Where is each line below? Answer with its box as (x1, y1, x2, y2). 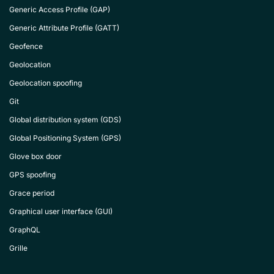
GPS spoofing (9, 170, 56, 179)
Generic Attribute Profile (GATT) (9, 23, 119, 32)
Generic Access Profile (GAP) (9, 5, 110, 14)
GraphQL (9, 225, 40, 234)
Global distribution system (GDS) (9, 115, 121, 124)
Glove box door (9, 152, 62, 161)
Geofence (9, 42, 43, 51)
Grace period (9, 188, 54, 198)
